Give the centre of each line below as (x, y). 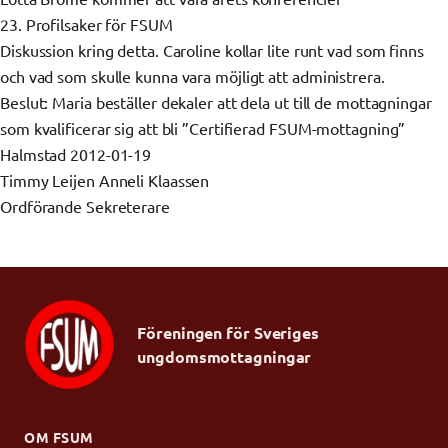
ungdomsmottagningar (224, 356)
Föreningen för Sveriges (228, 332)
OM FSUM (59, 436)
